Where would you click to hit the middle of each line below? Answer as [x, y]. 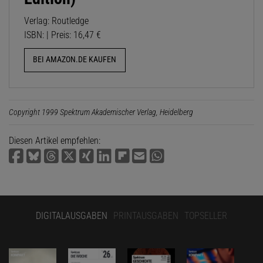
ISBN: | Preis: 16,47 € [63, 35]
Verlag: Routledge [56, 21]
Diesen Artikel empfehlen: [55, 140]
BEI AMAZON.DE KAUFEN [75, 60]
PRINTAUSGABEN [146, 215]
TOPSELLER [206, 215]
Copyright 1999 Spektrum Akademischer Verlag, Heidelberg [101, 112]
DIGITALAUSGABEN [72, 215]
